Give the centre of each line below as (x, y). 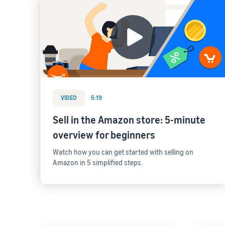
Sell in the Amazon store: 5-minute (129, 120)
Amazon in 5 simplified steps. (98, 162)
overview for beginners (104, 135)
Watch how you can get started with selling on (123, 152)
